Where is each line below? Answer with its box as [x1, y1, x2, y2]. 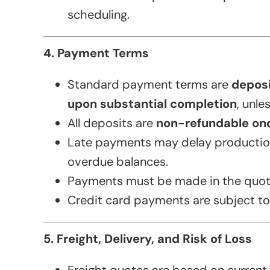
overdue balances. [67, 154, 168, 170]
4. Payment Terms [43, 45, 149, 61]
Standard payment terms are [67, 77, 231, 93]
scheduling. [67, 7, 130, 23]
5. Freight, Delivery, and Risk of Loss [43, 231, 252, 247]
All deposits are [67, 115, 156, 131]
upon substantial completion [67, 96, 237, 112]
